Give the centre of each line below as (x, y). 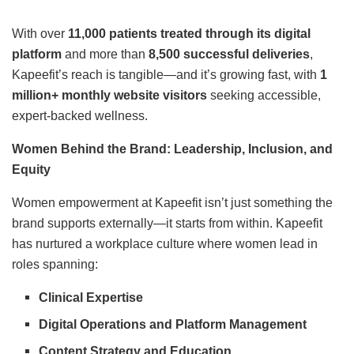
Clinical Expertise (91, 297)
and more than (105, 54)
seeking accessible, (264, 95)
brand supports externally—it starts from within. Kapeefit (167, 223)
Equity (31, 169)
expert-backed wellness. (80, 115)
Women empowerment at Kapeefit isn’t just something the (172, 202)
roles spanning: (55, 264)
